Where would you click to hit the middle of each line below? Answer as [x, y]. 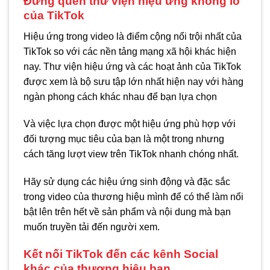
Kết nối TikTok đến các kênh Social [121, 254]
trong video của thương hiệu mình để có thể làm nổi [133, 197]
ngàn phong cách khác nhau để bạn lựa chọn [120, 96]
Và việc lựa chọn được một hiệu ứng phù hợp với [130, 124]
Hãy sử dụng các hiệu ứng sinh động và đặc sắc [127, 182]
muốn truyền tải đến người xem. [92, 227]
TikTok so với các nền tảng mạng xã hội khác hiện [130, 51]
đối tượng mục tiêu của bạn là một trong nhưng [124, 139]
